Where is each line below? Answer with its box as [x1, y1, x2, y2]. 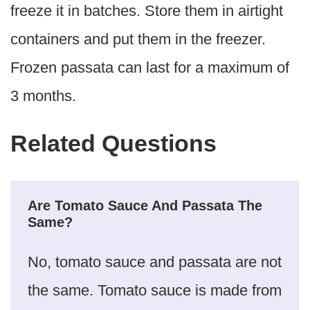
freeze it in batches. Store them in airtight [10, 1, 283, 19]
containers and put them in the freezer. [10, 30, 266, 48]
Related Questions [10, 129, 217, 156]
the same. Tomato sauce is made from [28, 281, 282, 299]
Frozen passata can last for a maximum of [10, 58, 289, 76]
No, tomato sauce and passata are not [28, 253, 282, 271]
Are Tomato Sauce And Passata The [28, 197, 262, 213]
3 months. [10, 86, 76, 104]
